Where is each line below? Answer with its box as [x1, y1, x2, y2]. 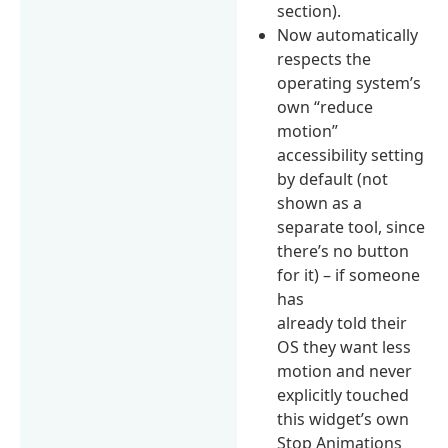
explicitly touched [277, 383, 410, 406]
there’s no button [277, 239, 410, 262]
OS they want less [277, 335, 412, 358]
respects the [277, 47, 372, 70]
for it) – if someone [277, 263, 421, 286]
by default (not [277, 167, 389, 190]
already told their [277, 311, 408, 334]
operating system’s [277, 71, 422, 94]
